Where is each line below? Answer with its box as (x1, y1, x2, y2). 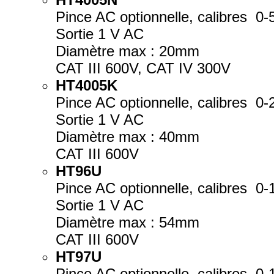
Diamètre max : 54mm (56, 214, 199, 231)
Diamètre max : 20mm (56, 43, 199, 59)
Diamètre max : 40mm (56, 128, 199, 145)
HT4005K (56, 77, 117, 94)
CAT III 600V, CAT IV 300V (56, 60, 231, 76)
